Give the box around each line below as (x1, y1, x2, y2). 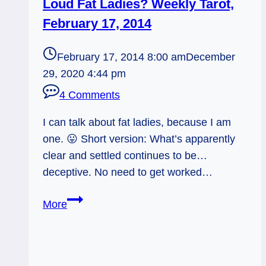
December (186, 50, 235, 63)
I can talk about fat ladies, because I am (43, 116, 231, 128)
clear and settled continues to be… (43, 149, 207, 161)
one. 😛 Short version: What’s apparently (43, 132, 235, 145)
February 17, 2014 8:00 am (57, 50, 186, 63)
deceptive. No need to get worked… (43, 166, 213, 178)
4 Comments (59, 88, 120, 101)
